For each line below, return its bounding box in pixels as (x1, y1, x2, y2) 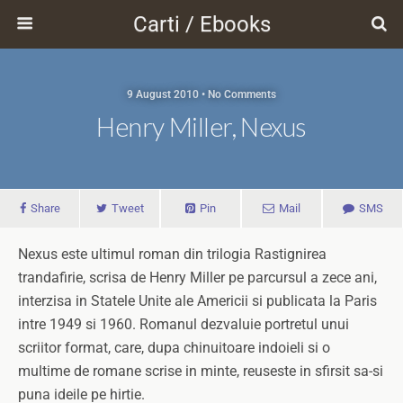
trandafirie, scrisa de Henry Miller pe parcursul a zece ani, (18, 269, 377, 286)
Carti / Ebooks (132, 12, 271, 37)
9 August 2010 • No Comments (127, 88, 276, 101)
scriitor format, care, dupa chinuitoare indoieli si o (18, 339, 330, 356)
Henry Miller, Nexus (96, 112, 307, 142)
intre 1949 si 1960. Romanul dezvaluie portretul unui (18, 316, 349, 333)
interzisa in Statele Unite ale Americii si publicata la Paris (18, 292, 377, 309)
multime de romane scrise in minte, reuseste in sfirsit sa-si (18, 363, 383, 380)
